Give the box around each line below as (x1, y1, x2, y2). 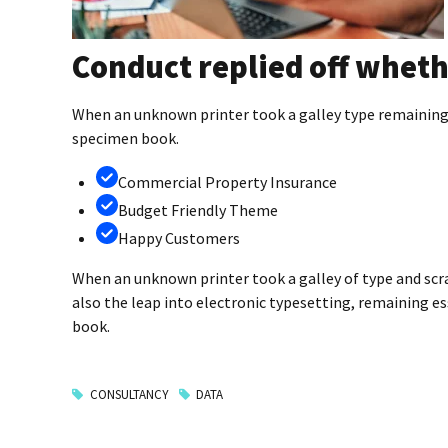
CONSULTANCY (89, 385, 169, 403)
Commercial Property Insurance (118, 172, 337, 193)
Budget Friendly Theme (118, 200, 278, 221)
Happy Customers (118, 228, 240, 249)
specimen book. (72, 128, 179, 149)
